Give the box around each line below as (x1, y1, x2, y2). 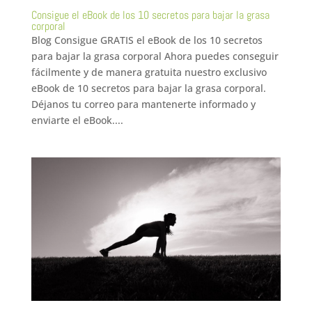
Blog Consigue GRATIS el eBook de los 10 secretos (31, 33, 263, 47)
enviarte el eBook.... (31, 113, 123, 127)
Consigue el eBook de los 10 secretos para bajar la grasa (31, 7, 270, 22)
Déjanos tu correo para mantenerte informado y (31, 97, 256, 111)
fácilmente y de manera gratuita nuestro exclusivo (31, 65, 267, 79)
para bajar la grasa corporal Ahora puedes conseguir (31, 49, 279, 63)
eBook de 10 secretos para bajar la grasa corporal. (31, 81, 266, 95)
